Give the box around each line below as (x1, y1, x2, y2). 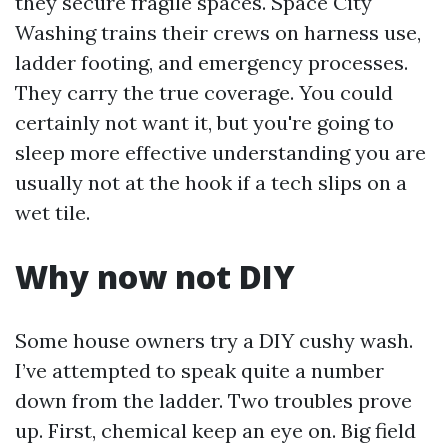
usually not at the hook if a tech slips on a (15, 170, 407, 195)
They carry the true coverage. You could (15, 80, 393, 105)
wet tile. (15, 200, 90, 225)
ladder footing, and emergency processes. (15, 50, 408, 75)
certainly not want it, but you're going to (15, 110, 394, 135)
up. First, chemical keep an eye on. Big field (15, 418, 416, 443)
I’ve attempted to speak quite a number (15, 358, 384, 383)
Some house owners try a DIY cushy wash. (15, 328, 413, 353)
